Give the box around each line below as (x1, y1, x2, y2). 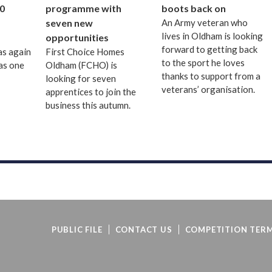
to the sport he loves (161, 57, 245, 69)
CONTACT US (115, 225, 172, 235)
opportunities (46, 32, 109, 44)
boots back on (161, 2, 226, 15)
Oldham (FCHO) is (46, 59, 118, 71)
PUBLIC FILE (51, 225, 103, 235)
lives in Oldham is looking (161, 30, 263, 42)
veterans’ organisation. (161, 84, 255, 95)
